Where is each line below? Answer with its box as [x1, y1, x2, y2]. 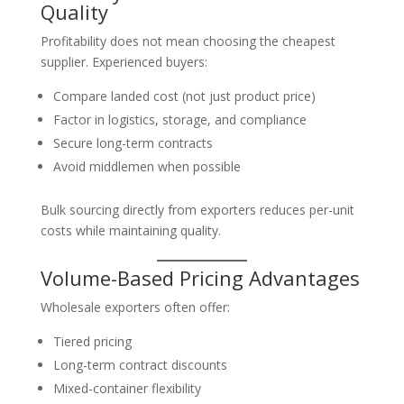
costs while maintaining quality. [40, 222, 221, 239]
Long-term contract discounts [52, 356, 227, 373]
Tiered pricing [52, 333, 132, 350]
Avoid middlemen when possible [52, 158, 241, 175]
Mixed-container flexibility [52, 380, 201, 397]
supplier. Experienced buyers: [40, 53, 207, 70]
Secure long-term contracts [52, 134, 213, 151]
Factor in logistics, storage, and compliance [52, 111, 307, 128]
